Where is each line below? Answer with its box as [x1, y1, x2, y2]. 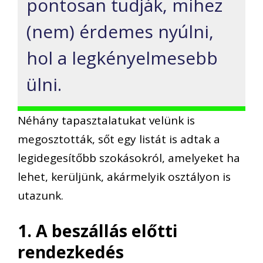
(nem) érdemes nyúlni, [26, 19, 214, 43]
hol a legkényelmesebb [26, 45, 218, 70]
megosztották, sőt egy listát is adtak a [18, 131, 220, 147]
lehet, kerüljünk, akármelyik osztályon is [18, 168, 231, 184]
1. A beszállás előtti [18, 220, 178, 242]
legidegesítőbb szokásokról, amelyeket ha [18, 150, 240, 166]
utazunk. [18, 187, 63, 203]
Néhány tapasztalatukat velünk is [18, 112, 195, 128]
